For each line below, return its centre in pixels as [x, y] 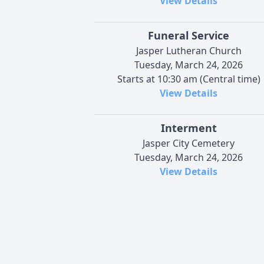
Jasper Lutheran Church [189, 51]
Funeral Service [189, 36]
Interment [189, 128]
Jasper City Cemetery [189, 143]
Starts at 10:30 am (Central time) [189, 79]
